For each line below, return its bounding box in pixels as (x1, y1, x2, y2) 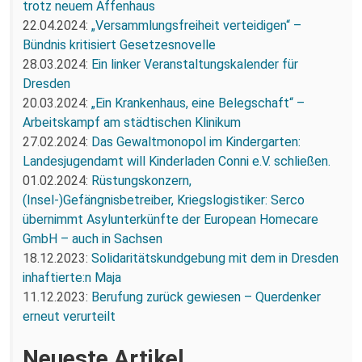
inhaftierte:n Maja (23, 269, 121, 285)
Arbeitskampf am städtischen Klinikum (23, 114, 241, 130)
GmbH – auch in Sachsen (23, 230, 162, 246)
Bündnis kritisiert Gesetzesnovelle (23, 36, 216, 53)
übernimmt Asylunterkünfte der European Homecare (23, 211, 318, 227)
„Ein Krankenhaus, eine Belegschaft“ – (91, 95, 305, 111)
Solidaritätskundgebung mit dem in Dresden (91, 250, 339, 266)
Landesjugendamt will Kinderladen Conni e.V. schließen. (23, 153, 330, 169)
